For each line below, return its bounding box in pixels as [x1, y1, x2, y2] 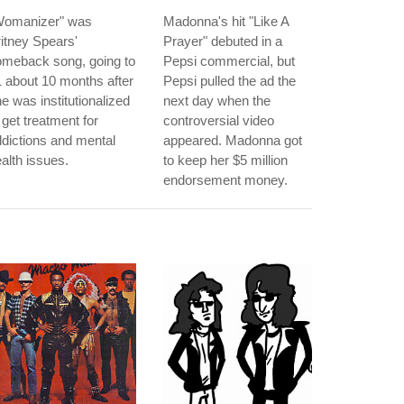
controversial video [163, 113, 274, 128]
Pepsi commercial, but [163, 53, 295, 69]
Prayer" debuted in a [163, 33, 282, 49]
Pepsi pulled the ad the [163, 73, 296, 88]
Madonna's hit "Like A [163, 14, 289, 29]
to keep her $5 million [163, 152, 288, 168]
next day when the [163, 93, 271, 108]
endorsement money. [163, 172, 288, 188]
